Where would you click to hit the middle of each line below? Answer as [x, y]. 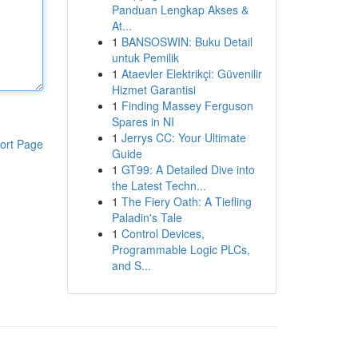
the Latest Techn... [159, 185]
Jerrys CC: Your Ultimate [183, 137]
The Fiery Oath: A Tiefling [186, 201]
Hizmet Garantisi [153, 89]
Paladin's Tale [147, 217]
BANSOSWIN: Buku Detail [187, 42]
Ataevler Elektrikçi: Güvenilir [191, 74]
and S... [131, 265]
